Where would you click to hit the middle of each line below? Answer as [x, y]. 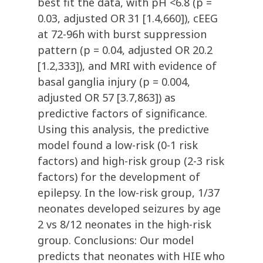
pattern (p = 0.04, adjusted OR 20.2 [125, 50]
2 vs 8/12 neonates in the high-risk [124, 225]
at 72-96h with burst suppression [122, 34]
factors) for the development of [119, 177]
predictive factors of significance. [122, 114]
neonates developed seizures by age [129, 209]
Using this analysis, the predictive [123, 129]
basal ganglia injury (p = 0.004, [114, 82]
